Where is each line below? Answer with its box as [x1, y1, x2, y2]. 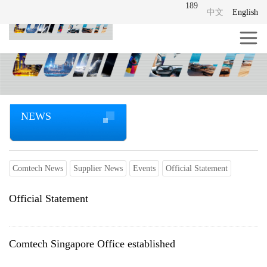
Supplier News [73, 164, 123, 173]
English [232, 8, 258, 17]
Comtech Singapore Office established [9, 238, 175, 250]
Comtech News [13, 164, 63, 173]
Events [133, 164, 156, 173]
